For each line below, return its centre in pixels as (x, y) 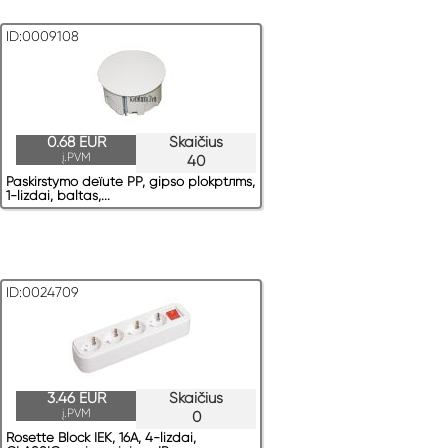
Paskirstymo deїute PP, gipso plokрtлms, (130, 182)
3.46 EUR (76, 398)
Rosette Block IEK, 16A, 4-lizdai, (101, 438)
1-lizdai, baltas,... (58, 196)
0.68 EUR (76, 142)
